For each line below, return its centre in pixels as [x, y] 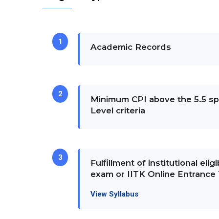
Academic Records [131, 47]
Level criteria [118, 110]
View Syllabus [115, 194]
